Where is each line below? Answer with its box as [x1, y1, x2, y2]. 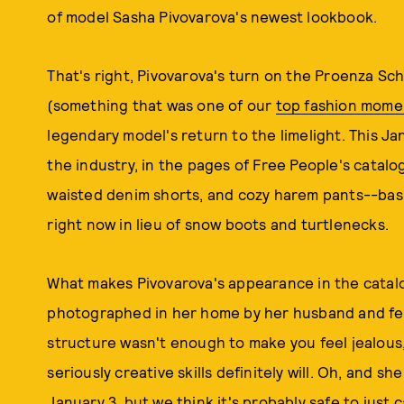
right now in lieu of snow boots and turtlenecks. [47, 215, 393, 233]
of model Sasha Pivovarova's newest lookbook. [47, 7, 381, 25]
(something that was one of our [47, 96, 276, 114]
